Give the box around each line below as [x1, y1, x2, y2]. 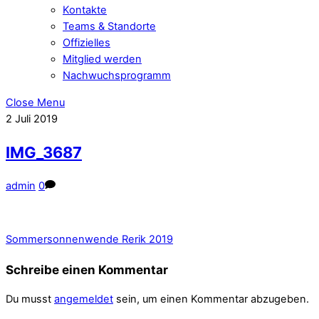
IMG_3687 [6, 142, 82, 162]
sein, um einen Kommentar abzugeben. [113, 293, 309, 306]
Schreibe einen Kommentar [6, 262, 168, 278]
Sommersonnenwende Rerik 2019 [6, 233, 173, 246]
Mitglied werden [63, 53, 142, 66]
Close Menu [6, 95, 65, 109]
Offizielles [63, 36, 110, 50]
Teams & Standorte [63, 20, 156, 33]
